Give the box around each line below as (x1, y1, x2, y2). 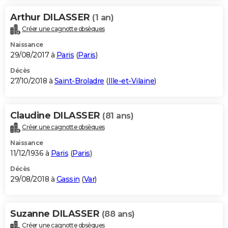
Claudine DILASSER (10, 110, 102, 122)
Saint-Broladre (54, 76, 104, 86)
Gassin (56, 174, 80, 184)
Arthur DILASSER (10, 12, 92, 23)
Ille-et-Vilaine (108, 76, 154, 86)
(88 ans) (101, 209, 135, 219)
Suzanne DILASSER (10, 208, 102, 219)
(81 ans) (102, 111, 133, 121)
